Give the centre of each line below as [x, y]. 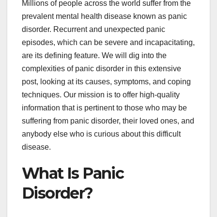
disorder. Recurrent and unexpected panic [93, 29]
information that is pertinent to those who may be [104, 108]
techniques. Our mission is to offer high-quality [101, 94]
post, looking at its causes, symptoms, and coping [106, 81]
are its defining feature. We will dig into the [94, 55]
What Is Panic [73, 173]
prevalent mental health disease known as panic [104, 16]
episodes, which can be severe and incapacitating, [108, 42]
